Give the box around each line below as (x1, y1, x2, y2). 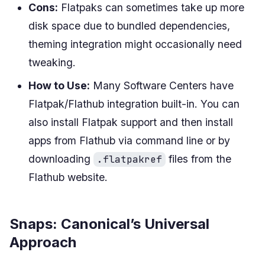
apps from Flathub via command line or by (28, 134, 230, 147)
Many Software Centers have (90, 79, 234, 92)
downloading (28, 152, 93, 165)
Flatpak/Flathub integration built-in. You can (28, 97, 240, 110)
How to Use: (28, 79, 90, 92)
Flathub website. (28, 170, 108, 183)
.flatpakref (97, 153, 162, 166)
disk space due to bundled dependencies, (28, 19, 230, 32)
